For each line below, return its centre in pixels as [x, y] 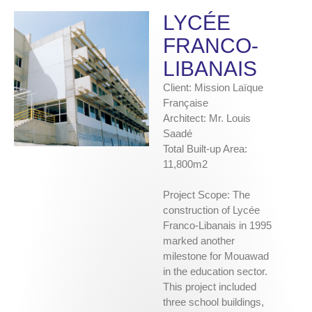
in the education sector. [215, 272]
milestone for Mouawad [216, 256]
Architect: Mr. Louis [207, 118]
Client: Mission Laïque [213, 88]
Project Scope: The [206, 195]
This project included [210, 287]
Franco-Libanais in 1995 [217, 226]
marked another [199, 241]
